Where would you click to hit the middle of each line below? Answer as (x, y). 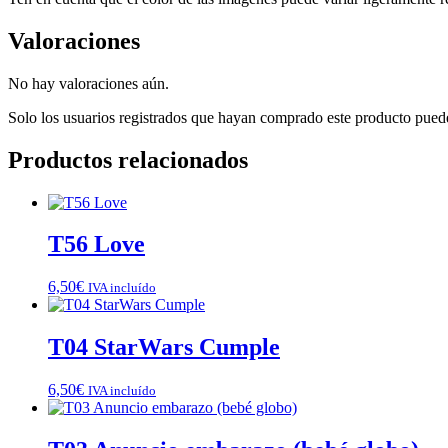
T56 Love (96, 244)
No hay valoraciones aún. (88, 83)
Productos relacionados (128, 159)
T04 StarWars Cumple (164, 347)
